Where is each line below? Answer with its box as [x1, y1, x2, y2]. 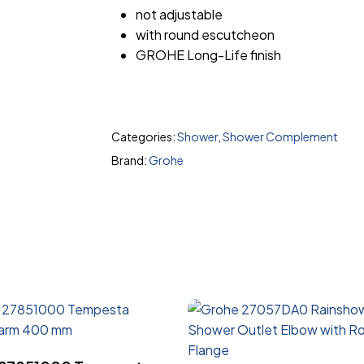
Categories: [110, 129, 177, 144]
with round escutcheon [135, 26, 275, 43]
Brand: [110, 153, 149, 167]
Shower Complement [222, 129, 338, 144]
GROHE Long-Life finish [135, 46, 281, 63]
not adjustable [135, 6, 223, 23]
